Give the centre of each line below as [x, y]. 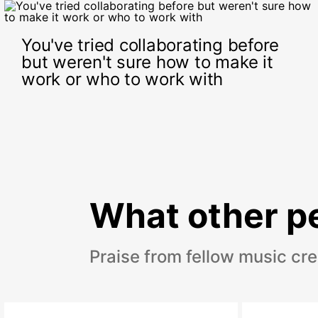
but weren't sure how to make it [147, 62]
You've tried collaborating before [150, 45]
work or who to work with [122, 79]
